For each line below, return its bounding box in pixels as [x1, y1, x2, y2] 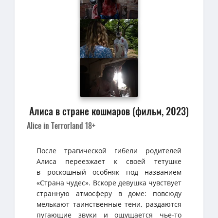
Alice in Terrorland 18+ [27, 119, 95, 131]
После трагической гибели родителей [36, 145, 182, 155]
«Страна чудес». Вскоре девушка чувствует [36, 178, 182, 187]
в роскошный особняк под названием [36, 167, 182, 177]
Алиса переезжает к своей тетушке [36, 156, 182, 166]
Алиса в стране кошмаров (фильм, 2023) [29, 103, 189, 118]
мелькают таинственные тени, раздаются [36, 199, 182, 209]
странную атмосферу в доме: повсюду [36, 188, 182, 198]
